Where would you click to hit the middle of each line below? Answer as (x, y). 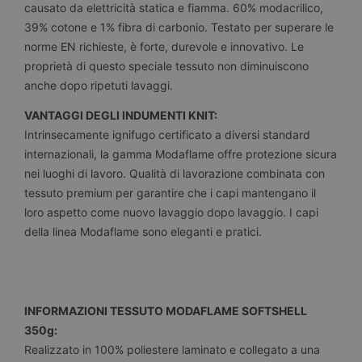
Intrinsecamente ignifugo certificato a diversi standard (167, 134)
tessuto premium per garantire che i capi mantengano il (170, 192)
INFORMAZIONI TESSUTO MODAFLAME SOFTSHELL (166, 310)
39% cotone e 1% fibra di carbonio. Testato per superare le (179, 27)
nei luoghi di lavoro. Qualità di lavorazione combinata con (175, 173)
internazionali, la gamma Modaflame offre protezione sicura (181, 154)
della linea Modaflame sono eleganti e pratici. (143, 231)
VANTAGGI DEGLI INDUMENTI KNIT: (121, 115)
